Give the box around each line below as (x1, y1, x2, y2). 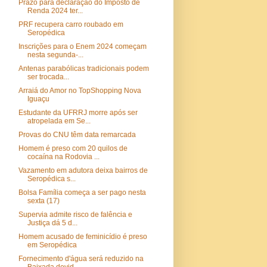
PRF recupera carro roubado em (18, 20, 123, 29)
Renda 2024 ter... (27, 7, 83, 15)
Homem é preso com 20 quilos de (18, 144, 128, 153)
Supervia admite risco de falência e (18, 210, 132, 219)
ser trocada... (27, 73, 69, 81)
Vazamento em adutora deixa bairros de (18, 166, 148, 175)
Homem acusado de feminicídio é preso (18, 232, 147, 241)
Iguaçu (27, 95, 49, 103)
